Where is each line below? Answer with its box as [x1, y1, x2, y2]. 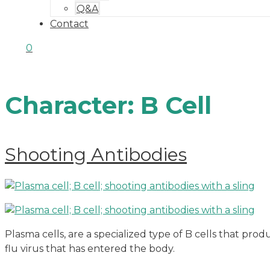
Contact [50, 18, 89, 30]
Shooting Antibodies [5, 143, 187, 166]
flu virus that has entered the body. [5, 243, 175, 255]
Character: [5, 90, 140, 121]
